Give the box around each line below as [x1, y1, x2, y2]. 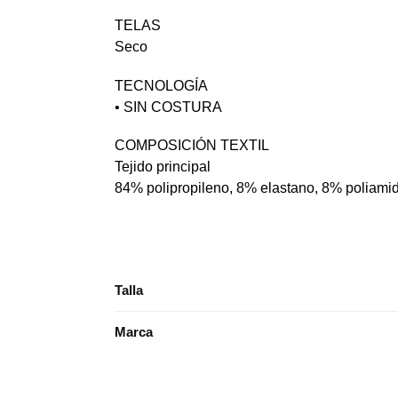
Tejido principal [114, 159, 211, 175]
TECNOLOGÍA [114, 77, 208, 93]
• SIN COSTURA [114, 99, 222, 115]
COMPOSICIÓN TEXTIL [114, 138, 269, 154]
